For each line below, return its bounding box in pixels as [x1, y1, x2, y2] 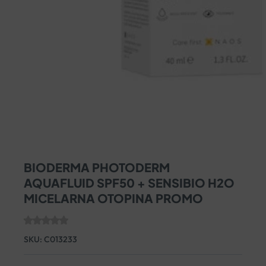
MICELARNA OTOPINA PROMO [24, 190, 204, 205]
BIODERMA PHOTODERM [24, 159, 170, 175]
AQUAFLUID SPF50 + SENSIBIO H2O [24, 175, 235, 190]
